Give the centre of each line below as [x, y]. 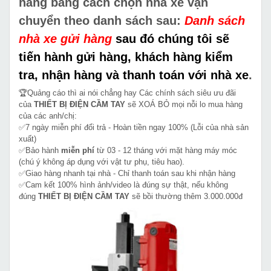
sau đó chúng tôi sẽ [172, 38]
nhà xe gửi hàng [65, 38]
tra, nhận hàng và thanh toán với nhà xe [134, 75]
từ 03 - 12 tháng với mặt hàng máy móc [166, 150]
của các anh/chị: [48, 116]
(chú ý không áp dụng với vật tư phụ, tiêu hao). [102, 162]
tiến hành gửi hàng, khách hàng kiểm [126, 57]
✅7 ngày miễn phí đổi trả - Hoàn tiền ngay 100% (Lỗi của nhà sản [134, 127]
